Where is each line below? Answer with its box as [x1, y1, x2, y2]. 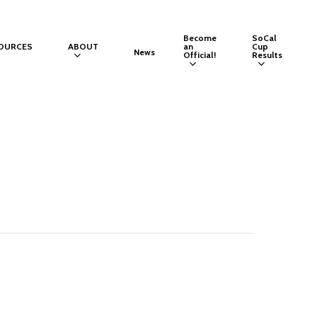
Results [252, 50, 283, 60]
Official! [183, 50, 217, 60]
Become [183, 33, 217, 43]
